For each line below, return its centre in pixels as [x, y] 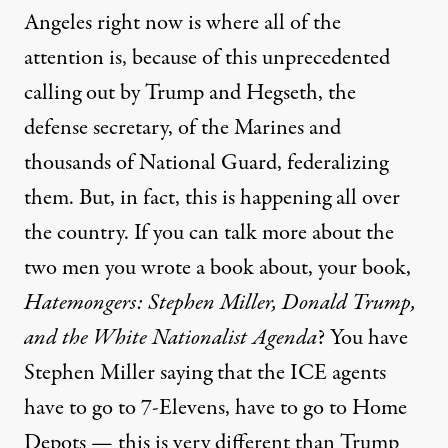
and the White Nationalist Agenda [170, 337]
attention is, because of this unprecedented [207, 57]
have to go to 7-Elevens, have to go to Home [215, 407]
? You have [362, 337]
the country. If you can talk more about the [209, 232]
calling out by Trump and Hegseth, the [190, 92]
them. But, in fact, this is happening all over [212, 197]
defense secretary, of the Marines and [182, 127]
